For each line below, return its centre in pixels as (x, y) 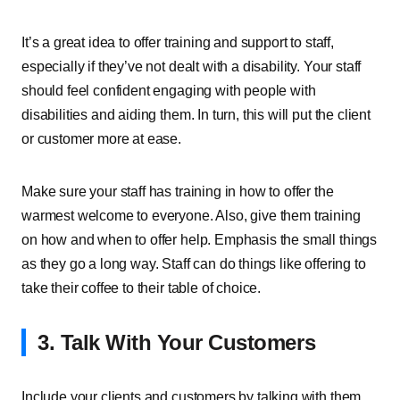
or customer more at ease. (101, 139)
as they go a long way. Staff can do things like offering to (194, 264)
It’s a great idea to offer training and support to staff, (178, 42)
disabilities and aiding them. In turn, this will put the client (196, 115)
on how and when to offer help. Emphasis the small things (200, 240)
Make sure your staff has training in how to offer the (178, 192)
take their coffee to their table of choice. (142, 288)
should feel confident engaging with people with (169, 91)
